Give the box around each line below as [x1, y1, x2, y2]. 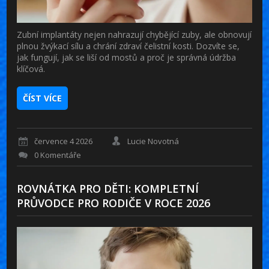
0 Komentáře [34, 150, 82, 161]
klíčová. [17, 62, 46, 74]
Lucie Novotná [127, 136, 180, 147]
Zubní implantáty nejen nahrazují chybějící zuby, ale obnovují [17, 28, 252, 40]
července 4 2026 [34, 136, 93, 147]
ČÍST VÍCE [23, 92, 62, 104]
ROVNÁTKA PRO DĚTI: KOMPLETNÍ [17, 181, 199, 196]
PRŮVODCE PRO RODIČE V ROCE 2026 [17, 196, 211, 211]
